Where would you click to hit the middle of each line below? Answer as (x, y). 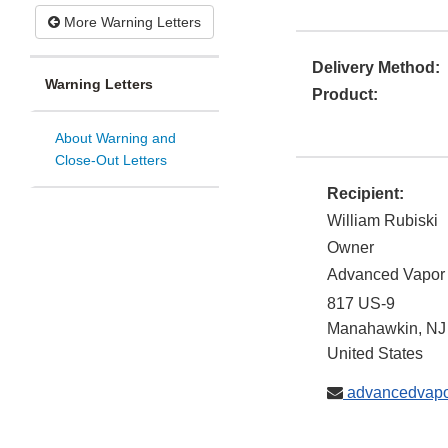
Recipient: (365, 194)
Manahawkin (372, 329)
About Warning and (115, 138)
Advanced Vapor (386, 275)
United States (375, 354)
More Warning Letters (130, 22)
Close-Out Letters (111, 160)
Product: (345, 95)
